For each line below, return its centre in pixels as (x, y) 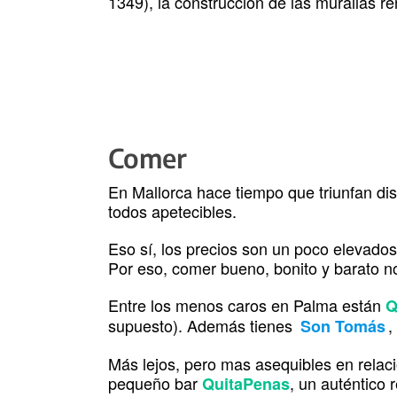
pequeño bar (155, 383)
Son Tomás (343, 327)
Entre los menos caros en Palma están (247, 305)
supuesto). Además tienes (202, 326)
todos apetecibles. (172, 211)
